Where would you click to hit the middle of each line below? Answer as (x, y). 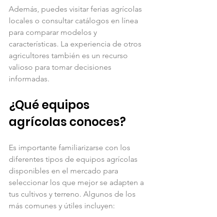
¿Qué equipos (50, 105)
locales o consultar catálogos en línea (74, 20)
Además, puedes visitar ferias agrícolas (76, 9)
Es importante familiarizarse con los (70, 147)
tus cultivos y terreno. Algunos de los (73, 194)
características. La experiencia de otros (76, 44)
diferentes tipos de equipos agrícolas (74, 159)
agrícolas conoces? (67, 122)
